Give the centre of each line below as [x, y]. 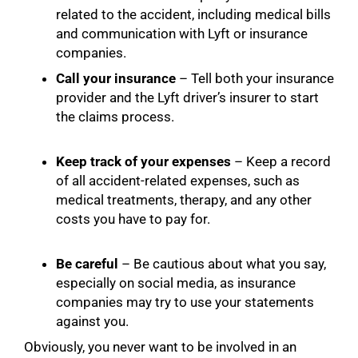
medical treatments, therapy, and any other [184, 199]
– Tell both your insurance [255, 78]
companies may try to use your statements [185, 302]
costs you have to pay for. [133, 219]
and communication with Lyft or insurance [182, 33]
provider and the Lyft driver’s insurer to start [187, 97]
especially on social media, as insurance [176, 282]
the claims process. [115, 116]
